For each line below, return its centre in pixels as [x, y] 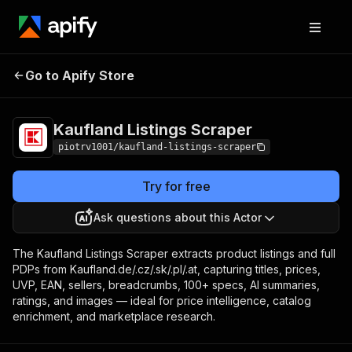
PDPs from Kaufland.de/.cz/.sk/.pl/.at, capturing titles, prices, [167, 269]
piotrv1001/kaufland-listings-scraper [157, 147]
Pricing [210, 73]
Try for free [176, 186]
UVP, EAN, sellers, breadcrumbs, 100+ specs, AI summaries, [166, 285]
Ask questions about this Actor [178, 217]
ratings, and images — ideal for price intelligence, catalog [162, 301]
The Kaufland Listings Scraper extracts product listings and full [174, 253]
